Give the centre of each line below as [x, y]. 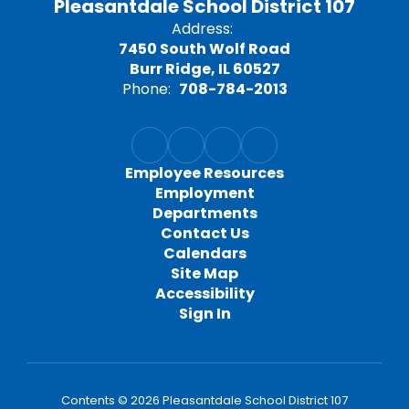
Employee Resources [204, 173]
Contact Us [204, 233]
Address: [202, 29]
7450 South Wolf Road [204, 49]
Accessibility [204, 294]
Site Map [204, 273]
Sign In [204, 314]
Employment [204, 193]
